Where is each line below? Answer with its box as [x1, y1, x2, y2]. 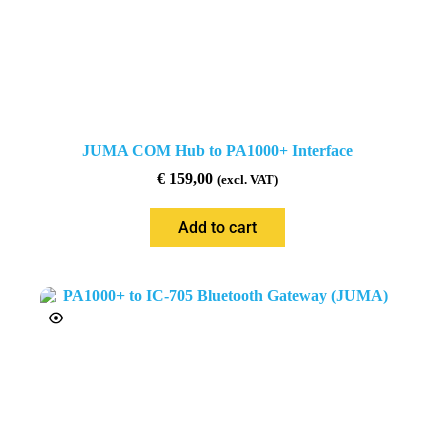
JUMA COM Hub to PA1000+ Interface [81, 141, 353, 159]
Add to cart [177, 217, 257, 237]
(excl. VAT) [216, 172, 278, 187]
